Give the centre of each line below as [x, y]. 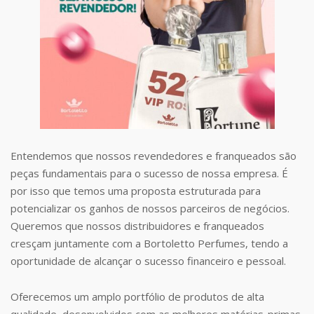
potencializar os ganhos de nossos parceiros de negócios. [150, 208]
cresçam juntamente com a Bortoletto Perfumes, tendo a [149, 243]
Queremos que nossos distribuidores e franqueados [137, 225]
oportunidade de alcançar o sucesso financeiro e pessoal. [148, 260]
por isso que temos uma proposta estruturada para [136, 190]
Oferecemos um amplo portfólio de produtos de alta [137, 296]
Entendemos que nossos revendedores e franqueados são [153, 155]
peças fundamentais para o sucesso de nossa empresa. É [149, 173]
